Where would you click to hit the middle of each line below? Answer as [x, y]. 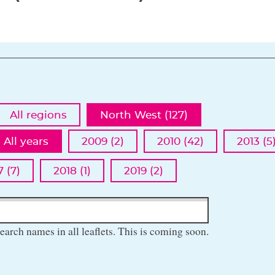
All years [26, 141]
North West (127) [144, 115]
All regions [38, 115]
